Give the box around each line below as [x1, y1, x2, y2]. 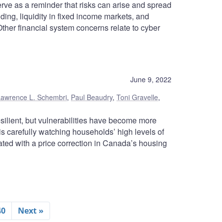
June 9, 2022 [130, 74, 171, 85]
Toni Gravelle [116, 92, 158, 103]
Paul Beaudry [71, 92, 112, 103]
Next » [18, 205, 44, 217]
